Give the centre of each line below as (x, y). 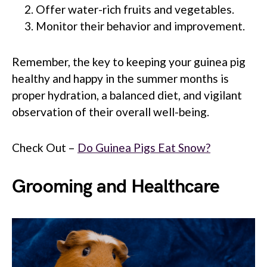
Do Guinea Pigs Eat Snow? (144, 147)
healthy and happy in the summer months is (120, 78)
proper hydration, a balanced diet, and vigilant (127, 95)
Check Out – (45, 147)
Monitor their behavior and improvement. (140, 26)
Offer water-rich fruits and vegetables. (135, 9)
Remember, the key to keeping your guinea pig (129, 61)
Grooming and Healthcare (116, 187)
